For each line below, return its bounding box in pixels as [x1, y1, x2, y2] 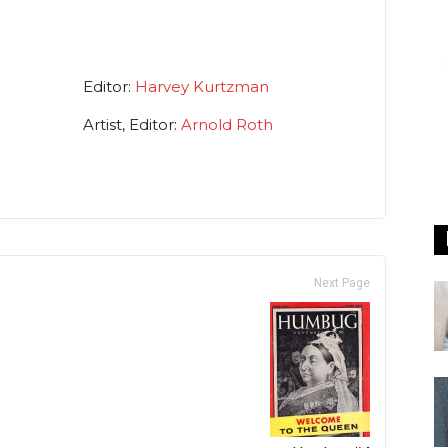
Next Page [314, 276, 370, 291]
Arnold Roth [181, 115, 273, 135]
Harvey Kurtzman [135, 77, 269, 97]
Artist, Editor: [83, 115, 181, 135]
